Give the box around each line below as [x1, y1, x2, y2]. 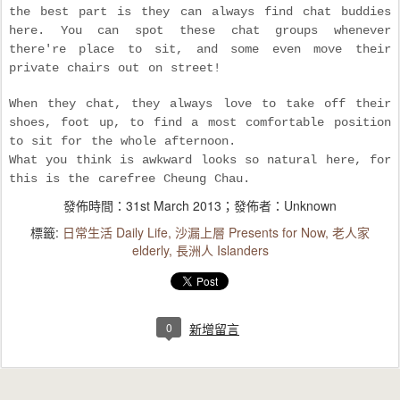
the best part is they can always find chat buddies [9, 4, 391, 20]
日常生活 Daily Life [62, 223, 168, 242]
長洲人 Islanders [175, 241, 269, 260]
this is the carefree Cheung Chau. [9, 171, 250, 187]
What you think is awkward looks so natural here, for [9, 153, 391, 168]
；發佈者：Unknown [221, 196, 337, 215]
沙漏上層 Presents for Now [175, 223, 325, 242]
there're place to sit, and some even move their [9, 42, 391, 57]
